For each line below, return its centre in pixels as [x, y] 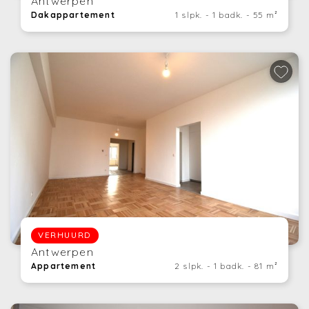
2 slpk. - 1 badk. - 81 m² [226, 266]
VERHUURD [65, 235]
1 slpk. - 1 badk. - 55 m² [227, 15]
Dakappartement [73, 15]
